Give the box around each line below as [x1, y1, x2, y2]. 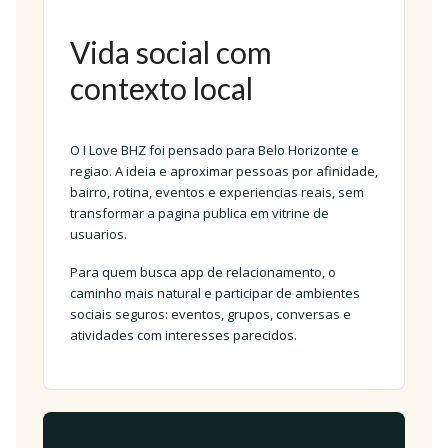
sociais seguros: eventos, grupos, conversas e [69, 305, 351, 323]
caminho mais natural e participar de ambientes [69, 284, 360, 302]
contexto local [69, 70, 253, 106]
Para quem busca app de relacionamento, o [69, 263, 336, 281]
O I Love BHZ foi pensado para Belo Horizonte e [69, 141, 359, 159]
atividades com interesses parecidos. [69, 326, 297, 344]
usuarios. [69, 225, 127, 243]
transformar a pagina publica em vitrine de [69, 204, 329, 222]
